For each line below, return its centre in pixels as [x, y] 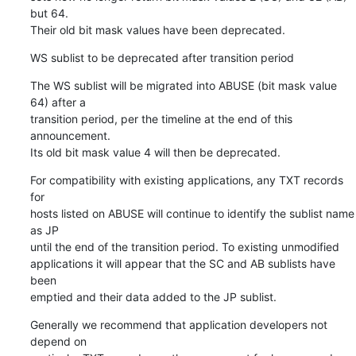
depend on [58, 341]
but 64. [49, 13]
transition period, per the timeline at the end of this [161, 118]
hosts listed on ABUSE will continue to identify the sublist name [192, 213]
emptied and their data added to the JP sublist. [153, 296]
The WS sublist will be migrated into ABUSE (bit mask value [183, 85]
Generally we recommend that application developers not [178, 324]
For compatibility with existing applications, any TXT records [186, 180]
